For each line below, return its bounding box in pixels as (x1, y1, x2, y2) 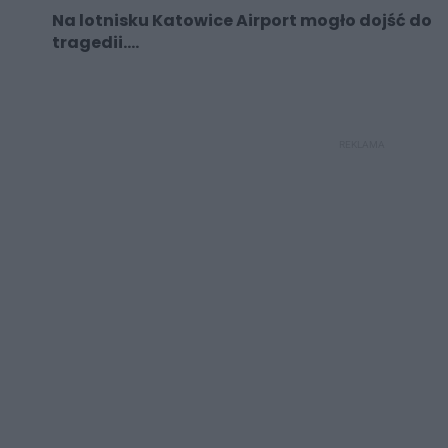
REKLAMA (339, 139, 385, 151)
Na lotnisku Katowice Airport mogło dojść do (52, 9, 432, 33)
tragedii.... (52, 31, 139, 55)
